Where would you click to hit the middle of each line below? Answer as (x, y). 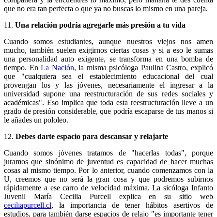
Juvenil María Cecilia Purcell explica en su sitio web (108, 196)
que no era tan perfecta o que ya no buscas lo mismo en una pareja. (106, 8)
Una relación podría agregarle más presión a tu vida (99, 25)
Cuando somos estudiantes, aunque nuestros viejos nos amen (108, 41)
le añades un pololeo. (36, 120)
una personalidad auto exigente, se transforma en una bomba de (108, 59)
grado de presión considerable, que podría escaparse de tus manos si (108, 111)
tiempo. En (23, 67)
